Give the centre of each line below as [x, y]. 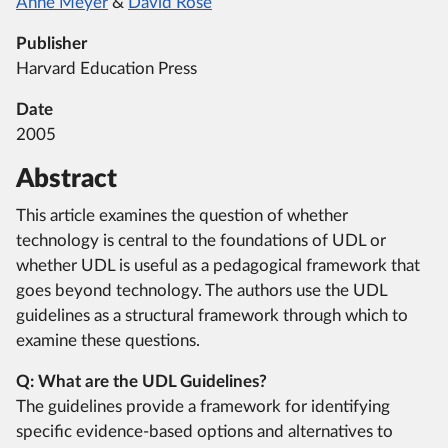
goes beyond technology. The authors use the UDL [201, 291]
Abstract [66, 179]
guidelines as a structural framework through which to [212, 316]
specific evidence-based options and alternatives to [204, 432]
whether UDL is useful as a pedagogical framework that [218, 266]
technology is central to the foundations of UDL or [201, 241]
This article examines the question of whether [182, 216]
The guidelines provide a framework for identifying [203, 407]
